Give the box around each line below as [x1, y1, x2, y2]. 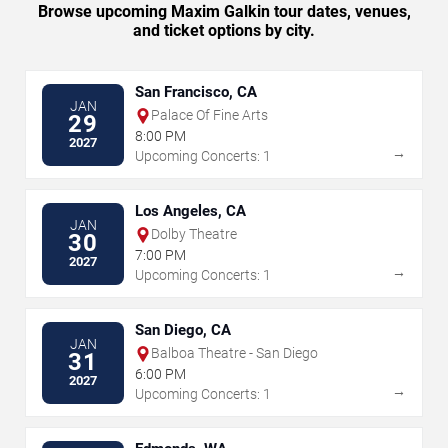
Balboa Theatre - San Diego [151, 345, 318, 362]
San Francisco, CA [135, 83, 257, 102]
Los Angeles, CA [135, 202, 246, 221]
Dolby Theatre [151, 226, 237, 243]
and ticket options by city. [133, 21, 315, 41]
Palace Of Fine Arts [151, 107, 268, 124]
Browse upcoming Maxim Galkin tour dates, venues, [37, 2, 411, 22]
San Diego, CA [135, 321, 231, 340]
